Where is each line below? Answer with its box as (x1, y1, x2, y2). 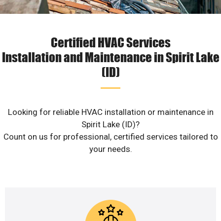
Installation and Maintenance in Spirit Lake (1, 49, 220, 65)
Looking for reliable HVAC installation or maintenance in (7, 107, 214, 117)
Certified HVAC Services (50, 34, 171, 50)
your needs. (89, 144, 132, 154)
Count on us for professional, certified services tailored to (3, 132, 218, 142)
